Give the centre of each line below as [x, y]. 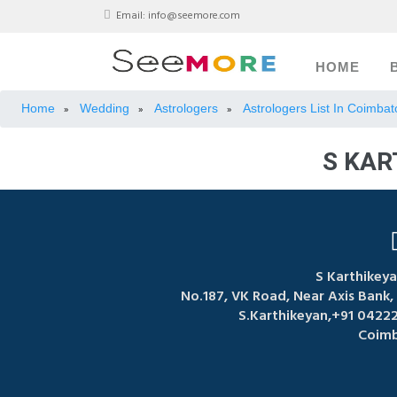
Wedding [105, 108]
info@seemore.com [194, 16]
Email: [131, 16]
